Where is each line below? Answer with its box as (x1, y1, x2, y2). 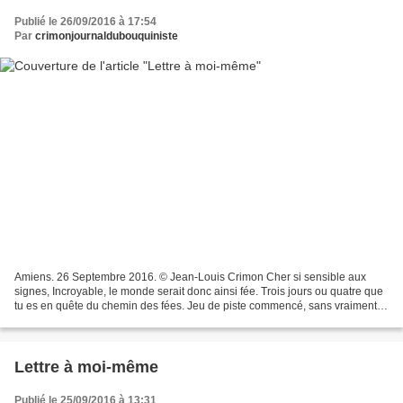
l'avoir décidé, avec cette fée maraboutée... (14, 313, 222, 327)
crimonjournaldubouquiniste (35, 30, 178, 43)
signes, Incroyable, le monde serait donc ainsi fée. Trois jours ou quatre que (14, 284, 383, 298)
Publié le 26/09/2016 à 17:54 (14, 15, 157, 29)
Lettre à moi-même (14, 357, 158, 376)
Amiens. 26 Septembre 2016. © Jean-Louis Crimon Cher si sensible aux (14, 270, 366, 283)
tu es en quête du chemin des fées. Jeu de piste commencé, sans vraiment (14, 299, 377, 312)
